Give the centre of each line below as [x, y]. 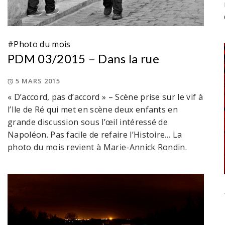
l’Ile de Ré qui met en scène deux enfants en [93, 110]
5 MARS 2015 [38, 81]
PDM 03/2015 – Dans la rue [83, 59]
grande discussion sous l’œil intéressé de [88, 122]
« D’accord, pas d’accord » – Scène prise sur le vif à [105, 97]
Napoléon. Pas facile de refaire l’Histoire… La [95, 135]
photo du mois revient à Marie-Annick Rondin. [97, 147]
